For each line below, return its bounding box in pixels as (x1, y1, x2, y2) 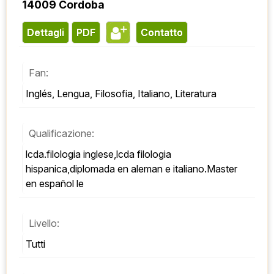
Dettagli (34, 26, 64, 39)
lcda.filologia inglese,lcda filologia (26, 148, 171, 161)
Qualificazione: (29, 127, 94, 140)
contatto (148, 26, 183, 39)
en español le (26, 177, 84, 190)
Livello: (29, 217, 59, 230)
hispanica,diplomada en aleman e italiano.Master (26, 163, 237, 176)
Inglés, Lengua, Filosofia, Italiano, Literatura (26, 87, 217, 100)
